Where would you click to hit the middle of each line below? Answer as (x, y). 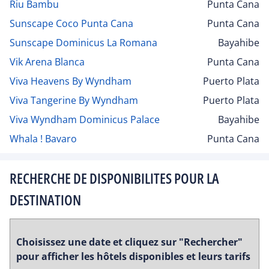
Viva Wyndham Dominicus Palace (85, 119)
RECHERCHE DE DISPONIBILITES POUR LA (114, 178)
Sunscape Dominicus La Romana (83, 42)
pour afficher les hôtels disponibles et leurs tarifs (133, 257)
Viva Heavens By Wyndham (71, 81)
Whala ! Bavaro (43, 138)
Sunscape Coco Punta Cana (71, 23)
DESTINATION (45, 199)
